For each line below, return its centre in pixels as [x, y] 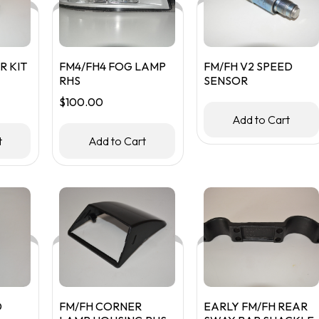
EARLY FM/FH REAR [255, 306]
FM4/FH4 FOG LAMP [113, 66]
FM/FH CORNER [101, 306]
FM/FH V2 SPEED [248, 66]
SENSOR [225, 80]
